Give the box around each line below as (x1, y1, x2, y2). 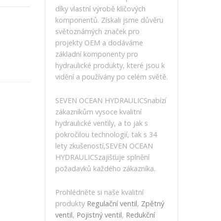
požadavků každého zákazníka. (55, 164, 155, 173)
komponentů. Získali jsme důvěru (55, 15, 163, 25)
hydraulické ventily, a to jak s (55, 118, 148, 128)
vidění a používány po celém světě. (55, 72, 168, 81)
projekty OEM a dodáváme (55, 38, 143, 47)
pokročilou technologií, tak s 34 (55, 130, 157, 139)
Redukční (126, 210, 155, 220)
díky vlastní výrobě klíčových (55, 4, 146, 13)
